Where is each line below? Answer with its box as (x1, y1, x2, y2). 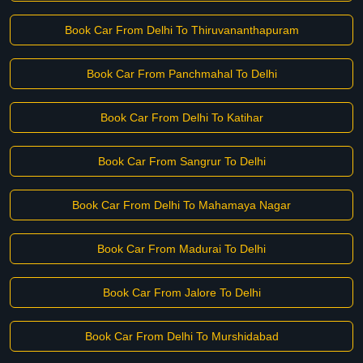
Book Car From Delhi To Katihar (100, 111, 263, 124)
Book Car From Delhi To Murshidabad (84, 330, 279, 343)
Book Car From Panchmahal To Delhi (86, 67, 277, 80)
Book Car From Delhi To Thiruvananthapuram (64, 23, 299, 36)
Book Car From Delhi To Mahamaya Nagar (72, 199, 291, 211)
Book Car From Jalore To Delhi (102, 286, 261, 299)
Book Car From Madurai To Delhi (97, 242, 266, 255)
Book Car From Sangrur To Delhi (97, 155, 266, 168)
